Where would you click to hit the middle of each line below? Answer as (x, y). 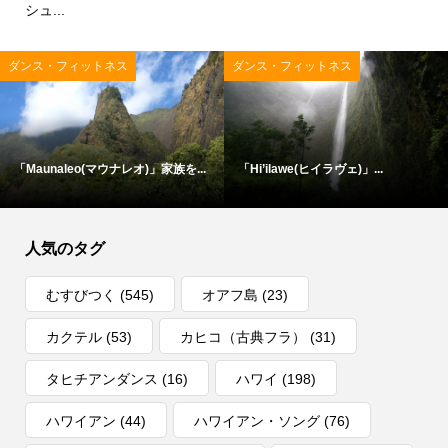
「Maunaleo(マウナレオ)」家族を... (110, 168)
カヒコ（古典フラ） (242, 337)
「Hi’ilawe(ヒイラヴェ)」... (310, 168)
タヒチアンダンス (101, 379)
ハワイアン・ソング (256, 421)
